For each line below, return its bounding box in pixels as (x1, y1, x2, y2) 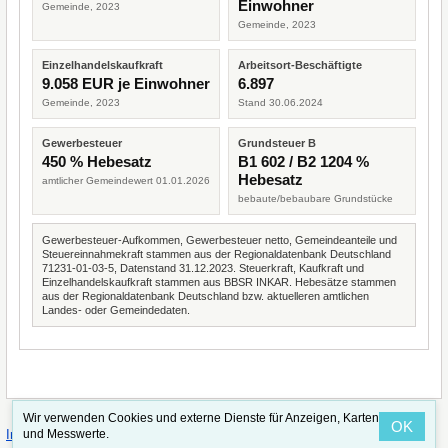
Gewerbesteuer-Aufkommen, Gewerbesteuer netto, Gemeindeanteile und (42, 234, 397, 246)
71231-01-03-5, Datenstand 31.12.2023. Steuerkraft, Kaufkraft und (42, 262, 364, 274)
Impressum (6, 427, 71, 443)
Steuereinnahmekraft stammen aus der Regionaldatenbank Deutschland (42, 248, 391, 260)
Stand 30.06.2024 (238, 97, 323, 108)
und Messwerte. (23, 427, 109, 441)
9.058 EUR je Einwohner (42, 75, 210, 92)
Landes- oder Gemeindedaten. (42, 304, 190, 316)
